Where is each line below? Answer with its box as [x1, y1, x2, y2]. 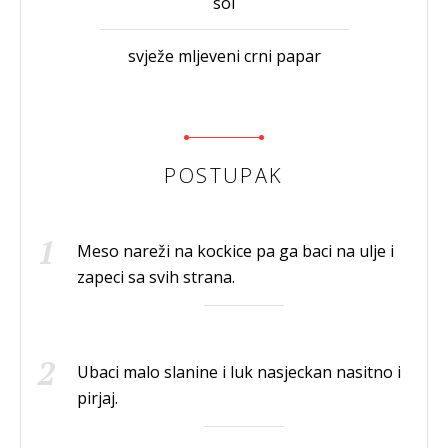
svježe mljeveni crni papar [127, 44, 321, 67]
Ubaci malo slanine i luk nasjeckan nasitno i [77, 360, 401, 383]
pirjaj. [77, 386, 118, 409]
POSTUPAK [164, 161, 284, 189]
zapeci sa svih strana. [77, 265, 235, 288]
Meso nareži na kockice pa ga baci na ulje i [77, 239, 394, 262]
